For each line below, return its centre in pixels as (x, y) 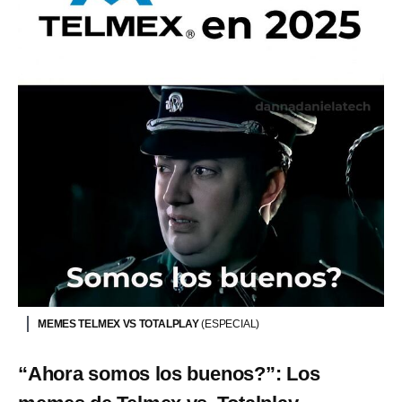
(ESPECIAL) (231, 323)
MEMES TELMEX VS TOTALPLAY (120, 323)
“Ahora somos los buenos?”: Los (169, 373)
